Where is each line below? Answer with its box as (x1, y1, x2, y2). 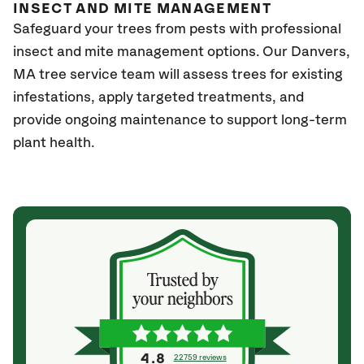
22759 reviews (173, 353, 227, 362)
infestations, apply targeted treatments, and (13, 90, 304, 105)
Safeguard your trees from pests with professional (13, 22, 341, 37)
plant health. (13, 136, 97, 150)
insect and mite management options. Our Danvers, (13, 45, 350, 59)
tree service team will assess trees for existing (39, 67, 343, 82)
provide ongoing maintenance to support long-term (13, 113, 347, 128)
